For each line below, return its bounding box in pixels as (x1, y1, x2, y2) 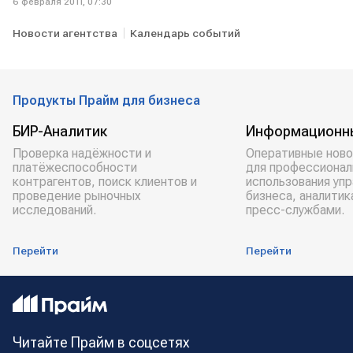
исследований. (13, 203, 96, 217)
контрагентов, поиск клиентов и (13, 174, 197, 189)
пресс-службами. (246, 203, 344, 217)
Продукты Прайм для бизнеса (13, 93, 200, 108)
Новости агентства (13, 27, 117, 39)
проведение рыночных (13, 188, 141, 203)
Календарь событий (130, 27, 240, 39)
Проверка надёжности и (13, 146, 151, 161)
